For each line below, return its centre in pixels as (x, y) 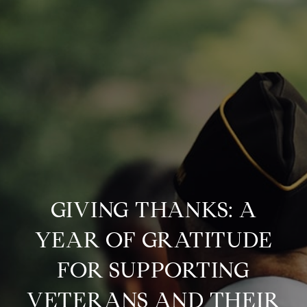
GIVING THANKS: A (153, 210)
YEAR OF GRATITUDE (153, 240)
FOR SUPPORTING (153, 270)
